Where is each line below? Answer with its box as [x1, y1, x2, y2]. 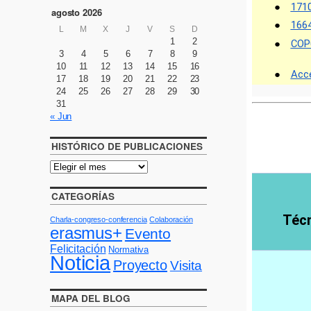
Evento [124, 225, 171, 242]
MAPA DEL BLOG [51, 292, 131, 305]
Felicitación [50, 242, 106, 255]
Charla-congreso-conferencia [50, 215, 147, 224]
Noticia [50, 251, 111, 274]
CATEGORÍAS [51, 190, 115, 203]
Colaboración [149, 215, 193, 224]
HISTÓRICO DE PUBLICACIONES [51, 139, 203, 153]
